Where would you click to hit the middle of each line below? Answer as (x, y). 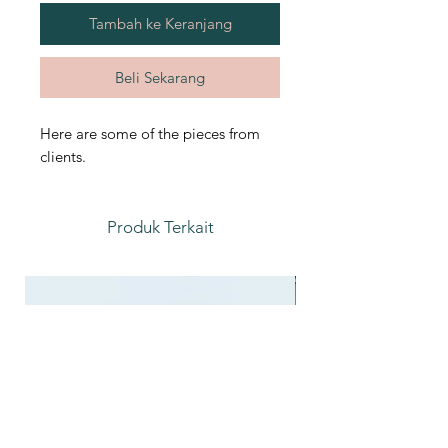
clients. (63, 157)
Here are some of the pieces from (150, 134)
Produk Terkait (160, 227)
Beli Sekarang (160, 78)
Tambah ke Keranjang (160, 24)
